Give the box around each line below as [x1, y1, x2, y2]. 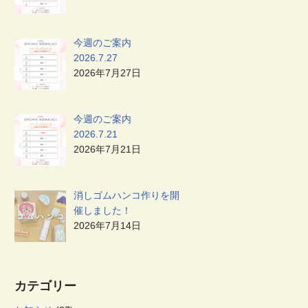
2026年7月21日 [73, 144, 141, 155]
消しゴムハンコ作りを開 [73, 189, 179, 201]
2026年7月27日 [73, 67, 141, 79]
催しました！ [73, 204, 131, 216]
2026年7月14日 [73, 219, 141, 231]
